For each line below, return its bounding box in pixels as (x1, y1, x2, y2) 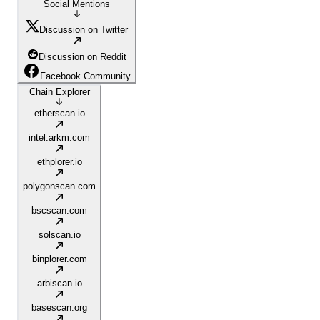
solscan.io (38, 229, 81, 241)
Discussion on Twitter (39, 24, 128, 36)
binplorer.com (31, 254, 87, 265)
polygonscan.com (23, 181, 96, 192)
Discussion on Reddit (39, 51, 126, 63)
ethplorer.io (36, 156, 82, 168)
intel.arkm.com (29, 132, 90, 144)
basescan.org (31, 302, 87, 314)
